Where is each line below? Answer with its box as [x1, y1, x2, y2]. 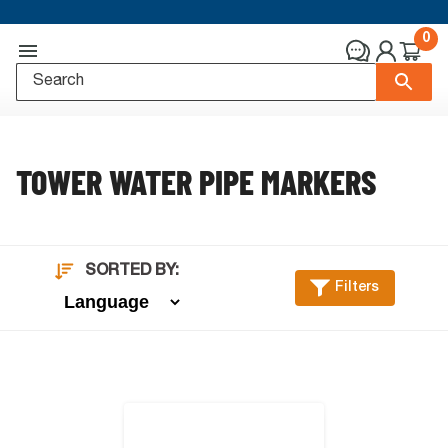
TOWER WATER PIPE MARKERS [16, 161, 376, 202]
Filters [335, 280, 379, 295]
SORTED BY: [85, 263, 179, 280]
